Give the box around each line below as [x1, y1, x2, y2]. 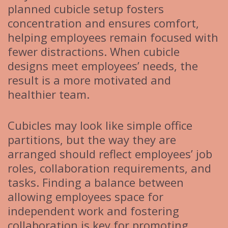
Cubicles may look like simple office [8, 118, 192, 133]
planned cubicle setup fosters [8, 1, 164, 17]
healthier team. [8, 87, 90, 102]
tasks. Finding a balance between [8, 175, 184, 190]
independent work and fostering [8, 203, 179, 219]
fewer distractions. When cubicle [8, 44, 180, 60]
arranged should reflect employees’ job [8, 146, 212, 162]
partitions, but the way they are [8, 132, 176, 148]
